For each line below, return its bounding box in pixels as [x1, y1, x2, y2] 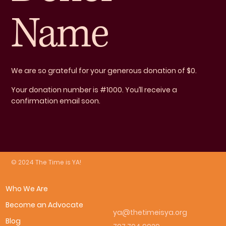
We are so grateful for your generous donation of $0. [11, 65, 197, 76]
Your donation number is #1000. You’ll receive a [11, 84, 178, 95]
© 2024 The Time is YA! [11, 158, 82, 167]
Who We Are [5, 184, 48, 194]
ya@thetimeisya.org [113, 207, 187, 217]
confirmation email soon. [11, 95, 101, 106]
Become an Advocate [5, 200, 83, 210]
